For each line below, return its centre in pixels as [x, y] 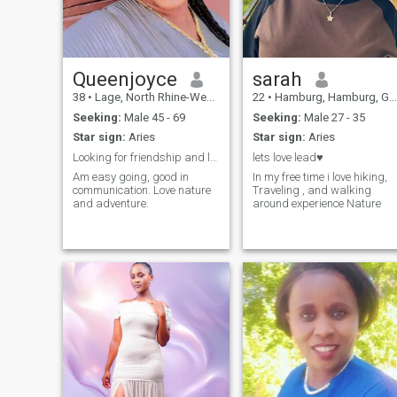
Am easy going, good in [130, 177]
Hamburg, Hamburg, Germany [330, 97]
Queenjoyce [125, 79]
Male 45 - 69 [153, 117]
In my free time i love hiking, [303, 177]
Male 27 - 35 [333, 117]
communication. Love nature [141, 191]
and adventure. [110, 204]
